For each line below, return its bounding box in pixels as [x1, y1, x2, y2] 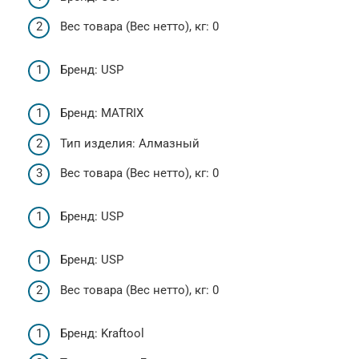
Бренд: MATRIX [60, 106, 143, 120]
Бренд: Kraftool [60, 325, 144, 341]
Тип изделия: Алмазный [60, 135, 200, 151]
